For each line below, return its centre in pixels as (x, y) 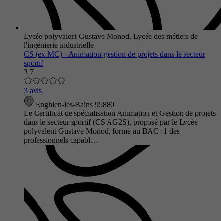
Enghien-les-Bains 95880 (74, 104)
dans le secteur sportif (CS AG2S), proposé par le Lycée (111, 122)
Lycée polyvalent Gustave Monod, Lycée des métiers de (111, 36)
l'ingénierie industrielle (59, 45)
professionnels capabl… (61, 140)
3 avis (33, 90)
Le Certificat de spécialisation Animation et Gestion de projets (120, 113)
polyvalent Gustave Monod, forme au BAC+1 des (102, 131)
